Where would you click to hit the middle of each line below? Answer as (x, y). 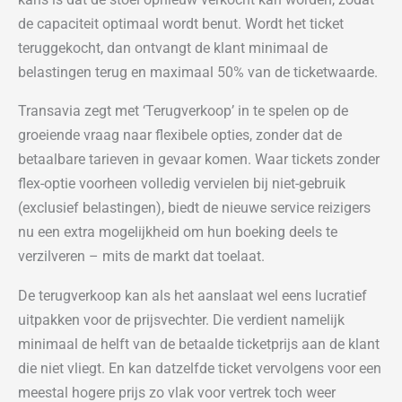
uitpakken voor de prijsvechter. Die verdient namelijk (181, 319)
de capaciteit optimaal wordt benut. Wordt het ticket (181, 23)
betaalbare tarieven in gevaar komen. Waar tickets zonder (199, 160)
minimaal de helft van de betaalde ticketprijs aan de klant (199, 344)
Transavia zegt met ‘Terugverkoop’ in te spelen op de (183, 111)
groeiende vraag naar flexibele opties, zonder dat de (180, 135)
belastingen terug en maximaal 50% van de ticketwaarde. (198, 72)
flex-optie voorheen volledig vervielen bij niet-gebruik (182, 184)
